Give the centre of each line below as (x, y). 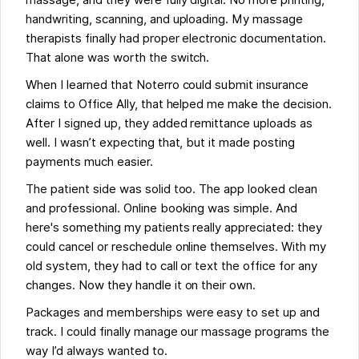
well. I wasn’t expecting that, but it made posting (160, 143)
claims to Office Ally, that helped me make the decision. (179, 105)
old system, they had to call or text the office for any (171, 266)
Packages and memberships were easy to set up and (173, 313)
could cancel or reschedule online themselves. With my (176, 247)
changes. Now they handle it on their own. (141, 286)
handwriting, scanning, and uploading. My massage (165, 20)
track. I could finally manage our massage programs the (177, 332)
